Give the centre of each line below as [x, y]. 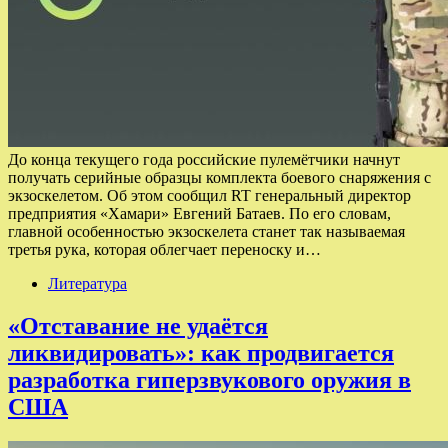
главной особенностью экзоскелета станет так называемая [206, 232]
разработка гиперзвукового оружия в [209, 380]
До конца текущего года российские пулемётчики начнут [204, 160]
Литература [87, 284]
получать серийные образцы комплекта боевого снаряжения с [219, 178]
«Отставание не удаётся [138, 326]
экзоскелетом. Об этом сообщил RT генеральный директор [209, 196]
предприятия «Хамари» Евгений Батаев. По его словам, [199, 214]
